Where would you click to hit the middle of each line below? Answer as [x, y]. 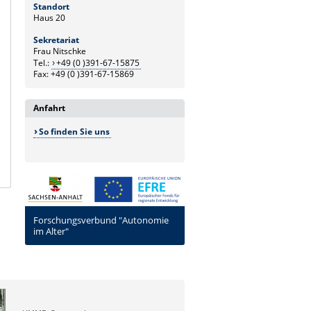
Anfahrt [49, 108]
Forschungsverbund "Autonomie [101, 220]
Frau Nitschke [60, 51]
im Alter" [51, 232]
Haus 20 [49, 17]
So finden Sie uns [74, 132]
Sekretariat [56, 40]
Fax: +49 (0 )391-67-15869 [84, 74]
